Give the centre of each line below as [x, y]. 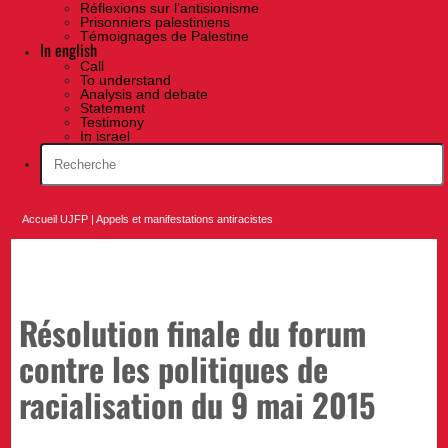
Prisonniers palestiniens [155, 22]
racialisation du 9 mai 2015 [197, 403]
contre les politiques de [174, 367]
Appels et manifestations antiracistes [185, 219]
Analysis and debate [144, 94]
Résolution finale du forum [193, 331]
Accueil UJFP [55, 219]
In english [68, 50]
